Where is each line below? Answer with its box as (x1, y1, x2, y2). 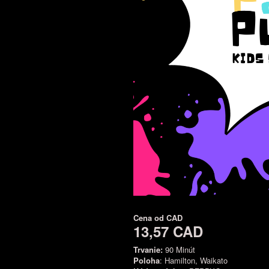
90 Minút (163, 244, 195, 255)
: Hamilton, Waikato (160, 255, 228, 266)
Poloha (133, 255, 160, 266)
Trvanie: (133, 244, 163, 255)
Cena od (133, 212, 166, 223)
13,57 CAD (133, 221, 203, 241)
